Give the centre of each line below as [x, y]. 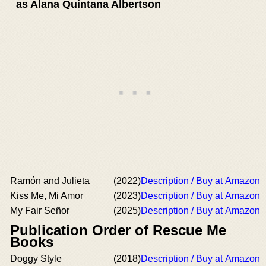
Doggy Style [36, 259]
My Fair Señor [40, 210]
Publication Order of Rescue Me [118, 230]
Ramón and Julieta [50, 181]
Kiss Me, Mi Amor [47, 196]
